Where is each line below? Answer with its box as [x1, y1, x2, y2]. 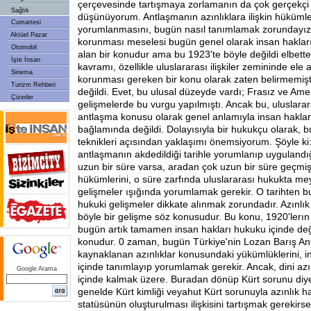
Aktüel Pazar [9, 31, 47, 38]
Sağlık [9, 7, 29, 14]
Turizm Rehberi [9, 81, 56, 88]
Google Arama [17, 265, 57, 272]
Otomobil [9, 44, 37, 51]
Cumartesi [9, 19, 41, 26]
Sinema [9, 69, 33, 76]
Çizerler [9, 94, 33, 101]
